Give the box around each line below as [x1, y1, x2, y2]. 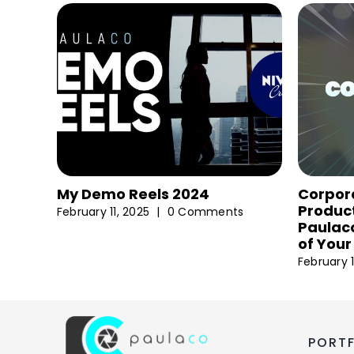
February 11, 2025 [57, 204, 150, 220]
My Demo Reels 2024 [57, 183, 209, 204]
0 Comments [167, 204, 244, 220]
